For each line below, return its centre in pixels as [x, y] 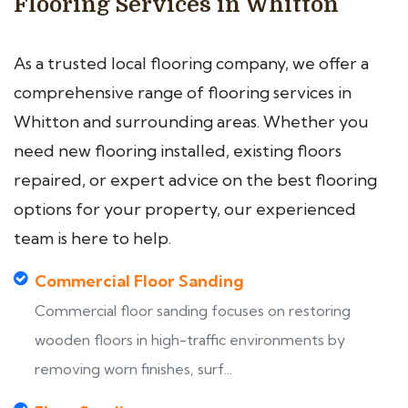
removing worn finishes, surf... [133, 369]
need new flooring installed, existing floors [178, 151]
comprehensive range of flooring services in [183, 92]
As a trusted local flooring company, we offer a [191, 63]
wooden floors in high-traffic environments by [190, 340]
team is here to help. [92, 238]
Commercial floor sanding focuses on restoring [193, 311]
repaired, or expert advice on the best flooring [195, 180]
